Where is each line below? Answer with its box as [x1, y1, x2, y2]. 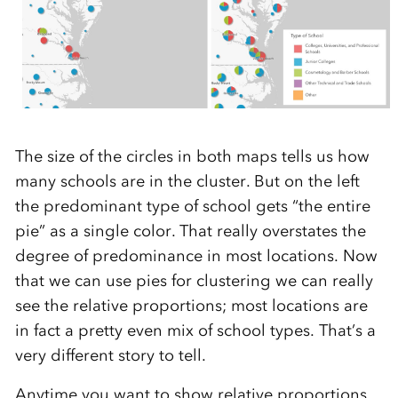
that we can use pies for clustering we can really [14, 271, 373, 291]
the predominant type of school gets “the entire [14, 196, 370, 217]
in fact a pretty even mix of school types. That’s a [14, 321, 376, 341]
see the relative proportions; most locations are [14, 296, 368, 316]
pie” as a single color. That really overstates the [14, 221, 366, 242]
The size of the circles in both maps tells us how [14, 147, 370, 167]
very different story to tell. [14, 346, 206, 366]
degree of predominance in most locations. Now [14, 246, 378, 267]
